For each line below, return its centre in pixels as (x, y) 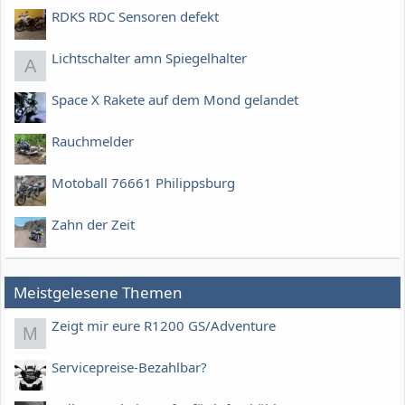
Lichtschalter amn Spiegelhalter (149, 57)
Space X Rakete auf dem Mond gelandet (175, 99)
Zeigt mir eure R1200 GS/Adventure (164, 325)
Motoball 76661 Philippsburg (143, 182)
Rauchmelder (93, 141)
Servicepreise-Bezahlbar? (129, 367)
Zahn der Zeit (93, 224)
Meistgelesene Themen (98, 293)
